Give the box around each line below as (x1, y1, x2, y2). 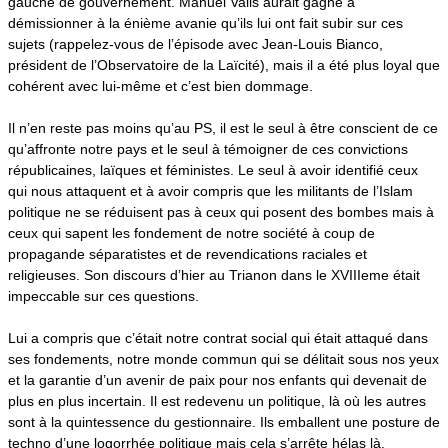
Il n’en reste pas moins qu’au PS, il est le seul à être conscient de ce (8, 119, 438, 136)
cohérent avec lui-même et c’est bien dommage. (8, 77, 313, 94)
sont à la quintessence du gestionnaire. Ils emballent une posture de (8, 413, 440, 430)
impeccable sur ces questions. (8, 287, 199, 304)
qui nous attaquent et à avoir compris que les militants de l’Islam (8, 182, 413, 199)
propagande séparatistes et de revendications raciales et (8, 245, 367, 262)
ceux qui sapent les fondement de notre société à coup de (8, 224, 375, 241)
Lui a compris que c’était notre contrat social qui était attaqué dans (8, 329, 428, 346)
